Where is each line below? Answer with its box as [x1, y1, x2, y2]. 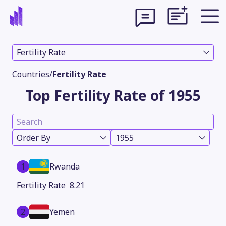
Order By [17, 132, 50, 143]
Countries [12, 69, 49, 80]
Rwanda [49, 161, 80, 172]
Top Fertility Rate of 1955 [25, 86, 201, 105]
